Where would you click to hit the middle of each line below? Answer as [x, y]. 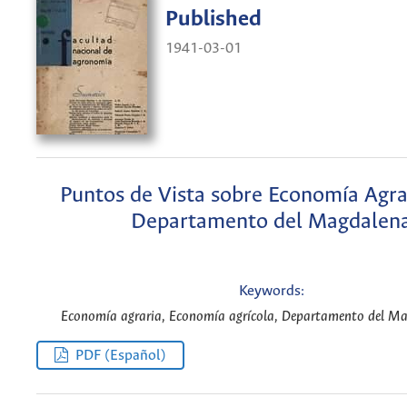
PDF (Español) [121, 355]
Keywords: [271, 292]
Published [213, 20]
